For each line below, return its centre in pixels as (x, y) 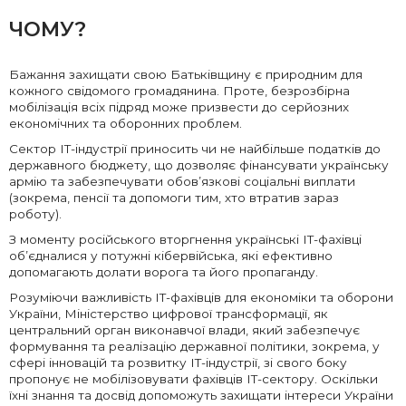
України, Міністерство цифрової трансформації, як (169, 314)
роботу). (37, 214)
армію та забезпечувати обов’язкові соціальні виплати (182, 182)
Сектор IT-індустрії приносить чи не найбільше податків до (195, 149)
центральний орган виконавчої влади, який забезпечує (184, 330)
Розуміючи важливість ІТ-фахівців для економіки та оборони (201, 298)
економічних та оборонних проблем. (127, 124)
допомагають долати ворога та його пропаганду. (164, 272)
